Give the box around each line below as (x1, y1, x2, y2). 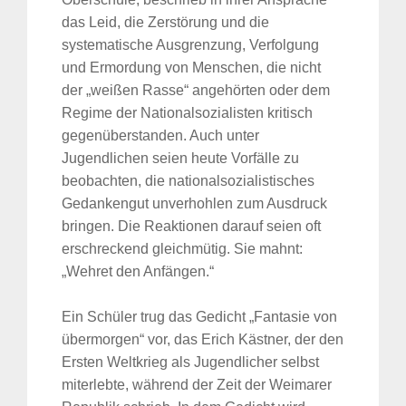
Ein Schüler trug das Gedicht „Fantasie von (62, 309, 337, 325)
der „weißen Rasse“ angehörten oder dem (62, 82, 330, 99)
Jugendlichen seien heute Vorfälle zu (62, 150, 299, 167)
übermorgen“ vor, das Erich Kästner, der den (62, 332, 343, 348)
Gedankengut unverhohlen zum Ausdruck (62, 196, 327, 212)
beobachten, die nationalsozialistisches (62, 173, 314, 189)
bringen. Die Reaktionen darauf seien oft (62, 218, 321, 235)
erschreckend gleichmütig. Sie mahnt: (62, 241, 303, 257)
